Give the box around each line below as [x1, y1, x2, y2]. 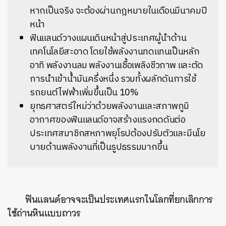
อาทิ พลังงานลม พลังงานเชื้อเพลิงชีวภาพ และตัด [30, 58, 204, 73]
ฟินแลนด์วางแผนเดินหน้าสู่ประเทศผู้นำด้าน [30, 31, 187, 46]
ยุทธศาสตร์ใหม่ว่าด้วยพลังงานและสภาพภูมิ [30, 99, 190, 114]
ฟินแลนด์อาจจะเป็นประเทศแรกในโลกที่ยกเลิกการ [25, 191, 213, 208]
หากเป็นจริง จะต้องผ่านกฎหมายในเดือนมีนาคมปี [30, 4, 207, 19]
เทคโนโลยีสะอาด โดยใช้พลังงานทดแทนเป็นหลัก [30, 44, 200, 60]
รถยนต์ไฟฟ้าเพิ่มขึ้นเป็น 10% [30, 85, 139, 100]
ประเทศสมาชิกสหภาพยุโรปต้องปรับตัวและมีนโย [30, 126, 206, 141]
